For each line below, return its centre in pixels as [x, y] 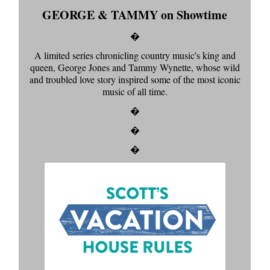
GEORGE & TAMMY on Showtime [135, 15]
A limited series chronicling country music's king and [135, 55]
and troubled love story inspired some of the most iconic [135, 80]
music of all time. [135, 92]
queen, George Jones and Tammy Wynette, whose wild [135, 67]
